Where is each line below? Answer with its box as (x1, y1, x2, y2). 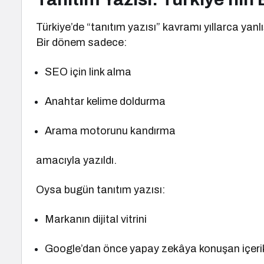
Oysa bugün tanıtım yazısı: (36, 184, 166, 196)
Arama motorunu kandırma (45, 125, 176, 137)
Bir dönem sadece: (36, 37, 127, 48)
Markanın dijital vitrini (45, 213, 147, 225)
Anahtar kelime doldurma (45, 95, 166, 107)
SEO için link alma (45, 66, 132, 78)
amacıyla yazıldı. (36, 154, 117, 166)
